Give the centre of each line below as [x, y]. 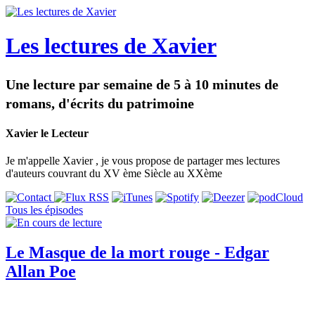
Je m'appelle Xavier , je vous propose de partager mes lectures [143, 161]
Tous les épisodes [44, 210]
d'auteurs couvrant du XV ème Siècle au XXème [114, 174]
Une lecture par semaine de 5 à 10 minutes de [142, 84]
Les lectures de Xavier [111, 46]
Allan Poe [41, 272]
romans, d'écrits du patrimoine [100, 103]
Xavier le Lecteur [47, 134]
